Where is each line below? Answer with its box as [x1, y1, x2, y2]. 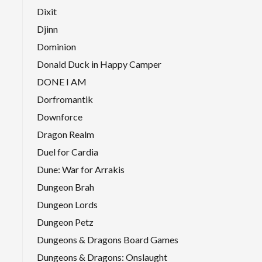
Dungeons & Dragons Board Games [37, 233, 178, 245]
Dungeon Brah [37, 181, 94, 192]
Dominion [37, 40, 76, 52]
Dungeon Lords [37, 198, 98, 210]
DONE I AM [37, 75, 87, 87]
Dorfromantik [37, 93, 93, 105]
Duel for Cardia [37, 146, 98, 157]
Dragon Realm [37, 128, 94, 140]
